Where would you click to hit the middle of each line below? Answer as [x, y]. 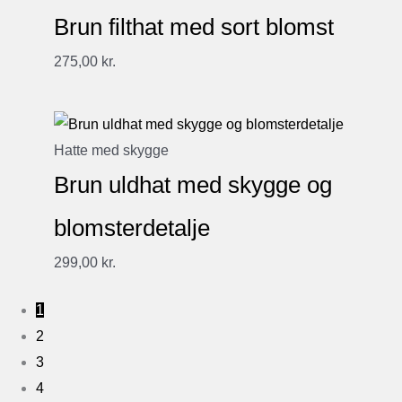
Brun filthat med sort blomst [194, 27]
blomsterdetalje [132, 228]
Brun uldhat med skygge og [193, 185]
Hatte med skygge [111, 151]
